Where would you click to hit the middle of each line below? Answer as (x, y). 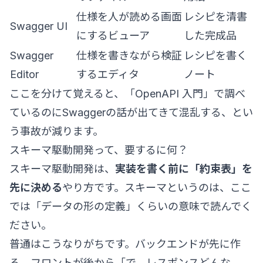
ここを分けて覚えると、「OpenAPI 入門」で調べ (127, 93)
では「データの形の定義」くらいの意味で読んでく (131, 206)
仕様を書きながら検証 (129, 55)
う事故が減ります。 (56, 131)
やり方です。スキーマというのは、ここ (157, 187)
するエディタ (108, 74)
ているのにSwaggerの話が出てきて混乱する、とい (131, 112)
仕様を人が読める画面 (129, 16)
